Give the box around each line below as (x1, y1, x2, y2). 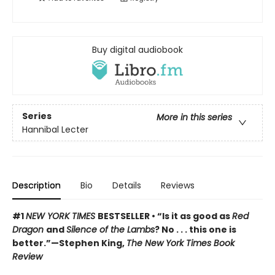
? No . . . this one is (155, 223, 236, 236)
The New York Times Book (126, 237, 234, 250)
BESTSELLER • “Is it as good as (98, 210, 232, 223)
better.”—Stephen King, (12, 237, 126, 250)
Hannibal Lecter (22, 123, 88, 136)
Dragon (12, 223, 46, 236)
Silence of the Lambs (66, 223, 155, 236)
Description (12, 179, 61, 192)
